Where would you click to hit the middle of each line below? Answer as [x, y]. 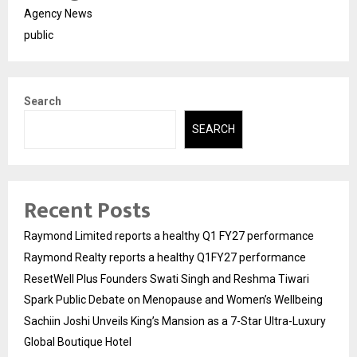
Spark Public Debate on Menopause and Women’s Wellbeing [173, 299]
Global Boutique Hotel [78, 341]
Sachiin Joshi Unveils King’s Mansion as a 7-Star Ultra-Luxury [175, 321]
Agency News [58, 14]
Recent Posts [87, 210]
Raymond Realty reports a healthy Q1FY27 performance [165, 257]
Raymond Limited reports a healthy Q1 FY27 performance [169, 235]
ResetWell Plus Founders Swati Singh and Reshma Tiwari [167, 279]
